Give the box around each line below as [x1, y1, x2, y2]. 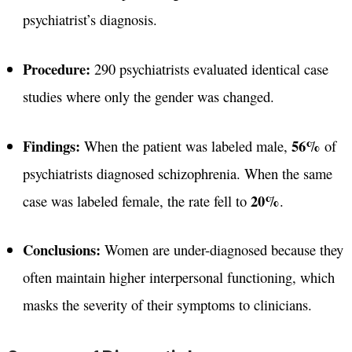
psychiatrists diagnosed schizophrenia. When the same [22, 163, 332, 183]
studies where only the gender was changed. [22, 86, 274, 106]
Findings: [22, 134, 80, 156]
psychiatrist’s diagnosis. [22, 9, 157, 29]
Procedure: [22, 57, 90, 79]
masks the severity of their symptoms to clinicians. [22, 295, 312, 315]
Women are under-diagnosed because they [100, 240, 343, 260]
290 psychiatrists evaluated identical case [90, 58, 328, 79]
